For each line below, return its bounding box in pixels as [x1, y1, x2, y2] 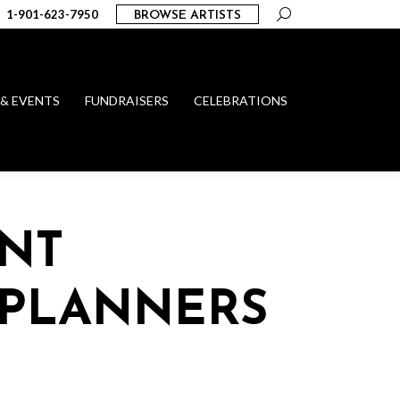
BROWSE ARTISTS [134, 9, 241, 22]
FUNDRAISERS [85, 93, 169, 108]
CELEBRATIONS [194, 93, 287, 108]
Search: [276, 5, 318, 21]
